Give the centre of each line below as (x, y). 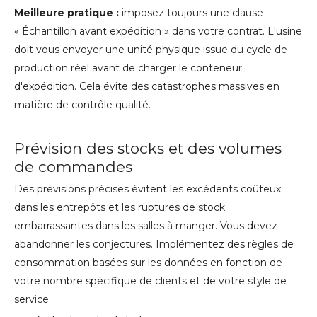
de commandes (73, 166)
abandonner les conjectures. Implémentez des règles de (154, 244)
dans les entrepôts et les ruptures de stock (120, 207)
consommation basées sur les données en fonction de (148, 262)
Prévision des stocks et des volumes (148, 148)
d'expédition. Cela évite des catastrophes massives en (147, 86)
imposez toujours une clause (192, 12)
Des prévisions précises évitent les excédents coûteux (148, 189)
